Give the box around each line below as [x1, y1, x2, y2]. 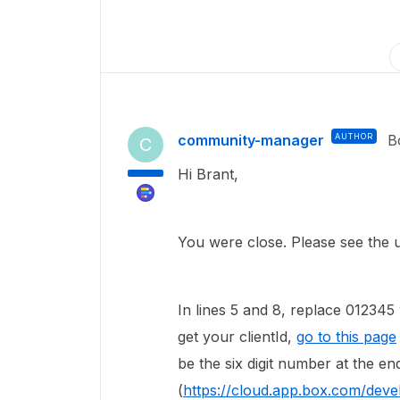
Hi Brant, [178, 165, 238, 183]
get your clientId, [178, 328, 296, 346]
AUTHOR [335, 131, 373, 141]
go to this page [296, 328, 396, 346]
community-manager [178, 131, 324, 149]
